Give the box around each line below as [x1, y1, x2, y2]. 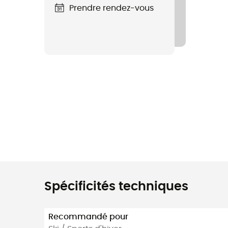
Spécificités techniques [44, 181, 188, 193]
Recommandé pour [48, 212, 128, 221]
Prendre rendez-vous [69, 4, 154, 12]
